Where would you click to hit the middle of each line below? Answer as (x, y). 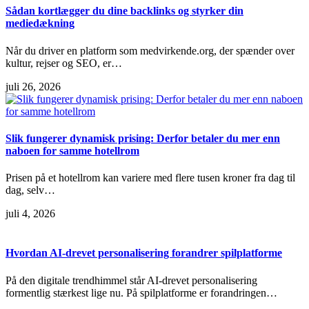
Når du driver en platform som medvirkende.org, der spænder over (150, 50)
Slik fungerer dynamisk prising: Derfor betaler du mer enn (143, 138)
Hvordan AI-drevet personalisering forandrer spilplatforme (144, 253)
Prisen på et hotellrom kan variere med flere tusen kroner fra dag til (150, 178)
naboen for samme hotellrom (72, 150)
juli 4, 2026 (30, 214)
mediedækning (40, 23)
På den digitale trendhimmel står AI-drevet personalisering (131, 280)
